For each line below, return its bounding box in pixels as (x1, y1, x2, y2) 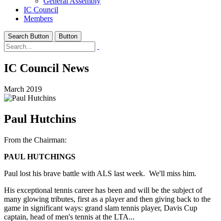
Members (24, 14, 53, 23)
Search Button (8, 33, 49, 40)
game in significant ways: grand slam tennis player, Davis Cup (4, 203, 197, 212)
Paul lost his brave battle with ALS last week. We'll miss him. (4, 169, 196, 178)
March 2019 (4, 84, 42, 93)
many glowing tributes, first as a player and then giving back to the (4, 194, 211, 203)
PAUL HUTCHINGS (4, 152, 75, 161)
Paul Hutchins (4, 112, 76, 125)
